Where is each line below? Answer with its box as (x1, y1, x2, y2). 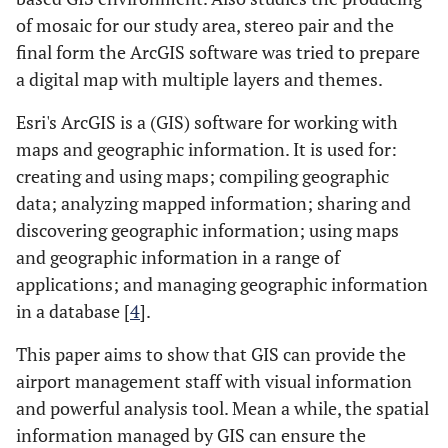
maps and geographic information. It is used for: (16, 137, 397, 161)
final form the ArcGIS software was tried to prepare (16, 40, 420, 64)
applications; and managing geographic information (16, 272, 428, 296)
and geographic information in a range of (16, 245, 340, 269)
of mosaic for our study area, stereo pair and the (16, 13, 394, 37)
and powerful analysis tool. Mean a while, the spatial (16, 396, 429, 420)
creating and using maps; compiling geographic (16, 164, 389, 188)
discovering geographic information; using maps (16, 218, 399, 242)
